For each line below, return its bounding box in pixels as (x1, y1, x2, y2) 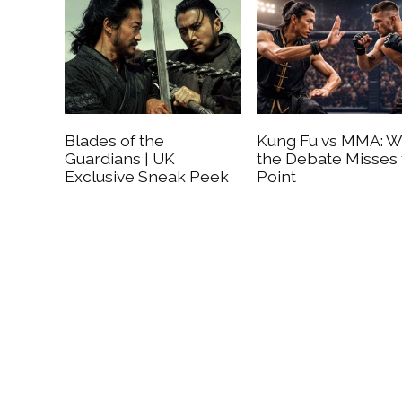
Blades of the (65, 130, 165, 150)
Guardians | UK (65, 148, 176, 168)
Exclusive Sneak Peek (65, 166, 230, 186)
